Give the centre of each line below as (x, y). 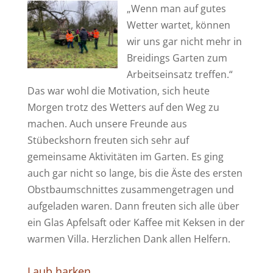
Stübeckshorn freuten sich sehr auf (108, 140)
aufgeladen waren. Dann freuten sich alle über (133, 206)
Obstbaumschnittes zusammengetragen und (130, 189)
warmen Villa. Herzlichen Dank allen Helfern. (129, 239)
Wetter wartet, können (178, 25)
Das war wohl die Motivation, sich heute (118, 90)
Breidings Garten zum (177, 58)
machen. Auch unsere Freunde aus (107, 123)
